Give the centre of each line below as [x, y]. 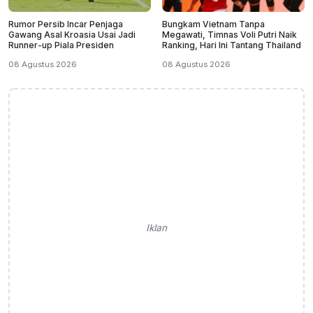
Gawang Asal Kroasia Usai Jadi [72, 34]
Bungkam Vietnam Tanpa [213, 24]
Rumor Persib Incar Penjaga [66, 24]
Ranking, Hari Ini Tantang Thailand [232, 45]
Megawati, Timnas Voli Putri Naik [230, 34]
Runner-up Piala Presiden [61, 45]
